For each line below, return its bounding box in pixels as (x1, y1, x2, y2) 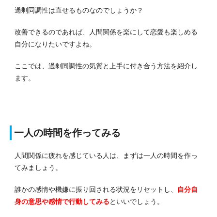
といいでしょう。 (109, 198, 164, 206)
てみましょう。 (15, 164, 62, 172)
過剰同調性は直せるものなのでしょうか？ (15, 6, 143, 15)
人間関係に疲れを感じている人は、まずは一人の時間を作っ (15, 152, 198, 160)
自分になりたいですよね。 (15, 40, 96, 48)
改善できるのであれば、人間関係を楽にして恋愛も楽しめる (15, 28, 198, 36)
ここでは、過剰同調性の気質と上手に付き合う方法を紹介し (15, 62, 198, 70)
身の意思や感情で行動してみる (15, 198, 109, 206)
